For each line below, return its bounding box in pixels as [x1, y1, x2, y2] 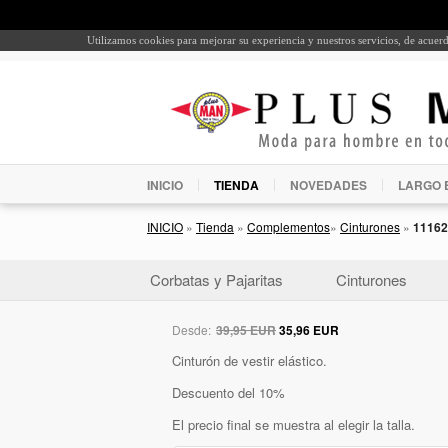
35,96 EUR [279, 320, 339, 339]
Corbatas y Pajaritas [150, 268, 283, 290]
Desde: [172, 320, 214, 338]
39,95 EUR [216, 320, 276, 339]
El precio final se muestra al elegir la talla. [172, 415, 415, 435]
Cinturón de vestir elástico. [172, 350, 327, 370]
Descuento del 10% [172, 382, 285, 402]
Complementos [247, 217, 330, 235]
